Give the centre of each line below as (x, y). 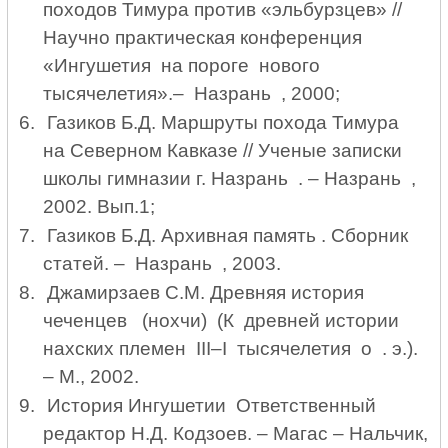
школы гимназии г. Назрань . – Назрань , (229, 179)
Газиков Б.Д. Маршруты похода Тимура (225, 123)
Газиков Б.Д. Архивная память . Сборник (229, 236)
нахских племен (119, 348)
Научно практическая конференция (202, 38)
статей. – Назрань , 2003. (161, 264)
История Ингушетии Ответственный (211, 405)
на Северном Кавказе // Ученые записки (222, 151)
